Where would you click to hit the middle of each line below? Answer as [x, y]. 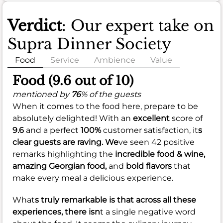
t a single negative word [148, 212]
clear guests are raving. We [65, 142]
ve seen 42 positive [157, 142]
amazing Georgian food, [60, 166]
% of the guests [111, 94]
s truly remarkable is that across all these [115, 200]
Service [65, 60]
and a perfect [52, 130]
